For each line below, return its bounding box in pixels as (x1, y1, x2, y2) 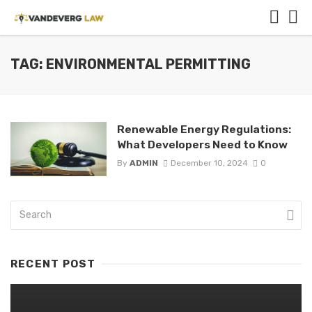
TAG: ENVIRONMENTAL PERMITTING (10, 56, 251, 72)
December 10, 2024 (170, 158, 248, 169)
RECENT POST (10, 257, 96, 270)
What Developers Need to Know (116, 138, 288, 151)
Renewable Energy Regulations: (116, 123, 291, 136)
